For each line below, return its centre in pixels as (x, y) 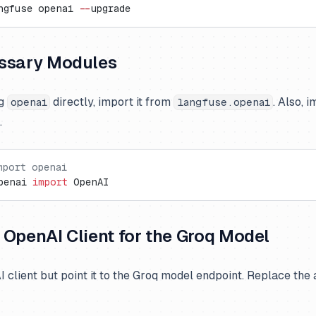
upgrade (111, 8)
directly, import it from (112, 102)
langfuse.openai (223, 102)
